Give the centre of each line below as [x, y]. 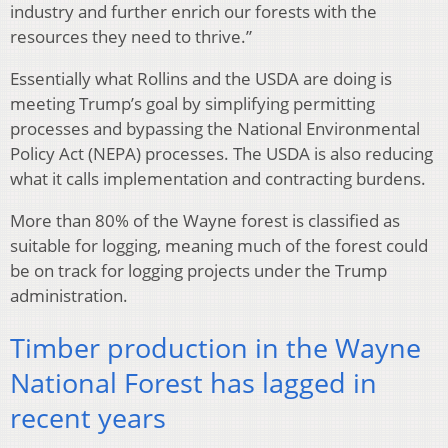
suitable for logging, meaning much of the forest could [219, 245]
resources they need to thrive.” [131, 36]
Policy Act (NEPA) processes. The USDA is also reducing [221, 153]
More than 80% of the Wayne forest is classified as [205, 220]
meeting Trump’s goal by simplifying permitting [192, 103]
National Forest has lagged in [193, 383]
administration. [69, 295]
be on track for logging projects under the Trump [198, 270]
